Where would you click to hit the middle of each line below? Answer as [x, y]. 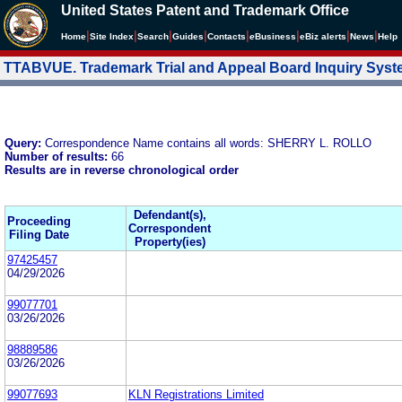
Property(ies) [170, 241]
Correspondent [170, 228]
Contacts [227, 36]
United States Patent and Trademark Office [205, 10]
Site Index [112, 36]
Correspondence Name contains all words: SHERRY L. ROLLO [208, 143]
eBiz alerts [323, 36]
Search [153, 36]
